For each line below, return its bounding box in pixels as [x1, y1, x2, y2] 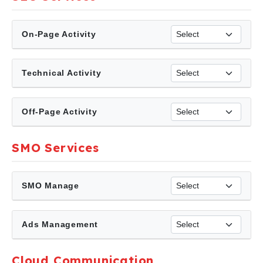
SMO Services [12, 140, 99, 155]
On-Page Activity [22, 29, 96, 39]
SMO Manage [22, 181, 79, 190]
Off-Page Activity [22, 107, 97, 116]
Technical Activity [22, 68, 102, 77]
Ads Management [22, 220, 99, 229]
